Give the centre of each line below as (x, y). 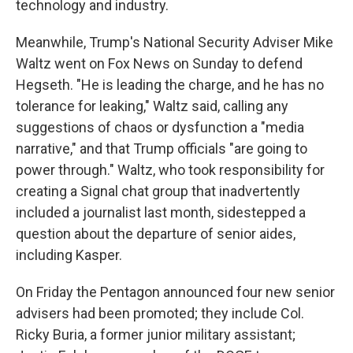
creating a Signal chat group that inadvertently (158, 191)
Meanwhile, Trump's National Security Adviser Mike (175, 42)
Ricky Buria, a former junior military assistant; (156, 334)
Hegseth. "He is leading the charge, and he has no (170, 85)
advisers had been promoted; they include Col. (160, 313)
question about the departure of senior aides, (156, 234)
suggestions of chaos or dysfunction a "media (160, 127)
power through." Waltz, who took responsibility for (170, 170)
